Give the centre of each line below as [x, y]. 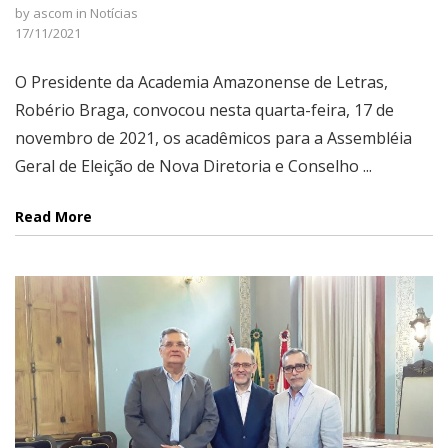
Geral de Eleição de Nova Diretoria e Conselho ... [193, 166]
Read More [53, 216]
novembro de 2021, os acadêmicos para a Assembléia [213, 138]
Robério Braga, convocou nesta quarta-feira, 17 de [204, 110]
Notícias [114, 13]
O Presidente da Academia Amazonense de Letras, [201, 82]
